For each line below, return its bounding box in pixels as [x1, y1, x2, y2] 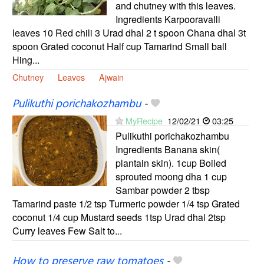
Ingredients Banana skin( [115, 142, 220, 156]
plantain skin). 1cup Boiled [115, 156, 226, 170]
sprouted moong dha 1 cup [115, 169, 227, 183]
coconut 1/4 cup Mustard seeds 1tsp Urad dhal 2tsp [12, 210, 226, 224]
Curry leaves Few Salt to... [12, 223, 122, 237]
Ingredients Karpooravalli [115, 12, 220, 26]
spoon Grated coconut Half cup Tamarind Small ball [12, 39, 227, 53]
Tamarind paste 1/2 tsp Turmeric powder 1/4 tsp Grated [12, 196, 240, 210]
